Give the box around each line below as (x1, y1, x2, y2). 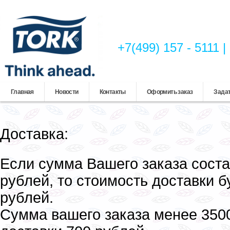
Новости (54, 88, 79, 95)
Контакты (99, 88, 126, 95)
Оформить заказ (146, 88, 193, 95)
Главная (11, 88, 34, 95)
